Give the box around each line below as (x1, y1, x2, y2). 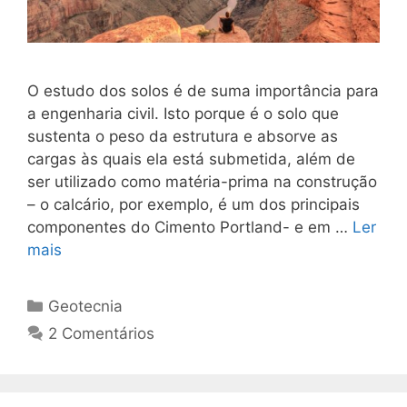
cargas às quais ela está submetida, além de (27, 150, 355, 169)
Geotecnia (48, 297, 124, 316)
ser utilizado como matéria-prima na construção (27, 173, 377, 192)
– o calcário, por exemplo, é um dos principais (27, 195, 360, 214)
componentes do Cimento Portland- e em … (27, 218, 352, 237)
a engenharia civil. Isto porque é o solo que (27, 104, 339, 124)
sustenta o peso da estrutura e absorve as (27, 127, 338, 146)
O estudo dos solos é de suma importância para (27, 82, 379, 101)
